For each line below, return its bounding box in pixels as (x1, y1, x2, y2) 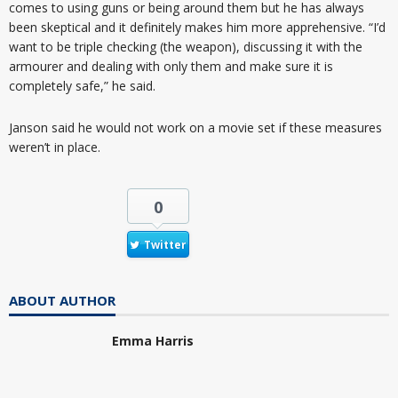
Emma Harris (112, 331, 194, 349)
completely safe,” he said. (9, 76, 155, 94)
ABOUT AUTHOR (9, 291, 115, 309)
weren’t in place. (9, 138, 100, 155)
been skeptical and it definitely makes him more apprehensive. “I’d (9, 18, 386, 36)
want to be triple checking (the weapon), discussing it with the (9, 37, 362, 55)
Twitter (144, 236, 187, 252)
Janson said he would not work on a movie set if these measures (9, 118, 382, 136)
